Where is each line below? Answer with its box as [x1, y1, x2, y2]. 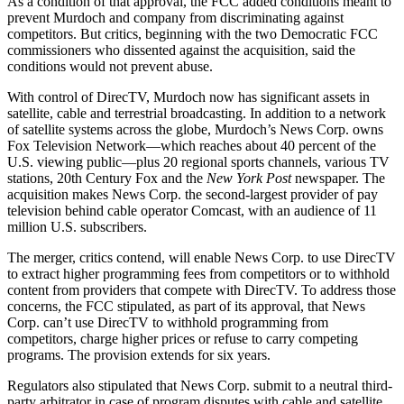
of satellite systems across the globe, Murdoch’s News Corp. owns [7, 121, 383, 137]
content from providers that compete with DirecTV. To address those [7, 281, 396, 298]
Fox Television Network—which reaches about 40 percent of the [7, 137, 376, 153]
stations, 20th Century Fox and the [7, 170, 207, 186]
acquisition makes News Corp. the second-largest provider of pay [7, 186, 378, 202]
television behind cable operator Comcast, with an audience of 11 [7, 202, 377, 218]
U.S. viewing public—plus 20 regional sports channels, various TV [7, 153, 390, 170]
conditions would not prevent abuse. [7, 58, 213, 74]
